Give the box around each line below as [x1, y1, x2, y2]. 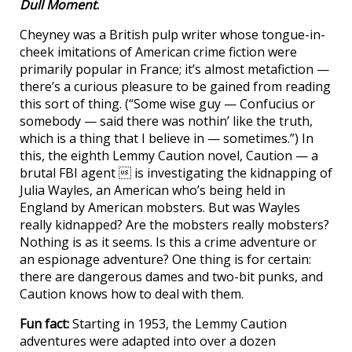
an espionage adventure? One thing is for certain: [20, 251, 311, 268]
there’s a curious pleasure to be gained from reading [20, 78, 331, 95]
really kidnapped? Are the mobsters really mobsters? [20, 216, 329, 233]
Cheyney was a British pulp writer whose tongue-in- [20, 26, 325, 43]
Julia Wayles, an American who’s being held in [20, 181, 285, 199]
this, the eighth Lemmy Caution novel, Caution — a [20, 147, 318, 164]
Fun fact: [20, 315, 69, 332]
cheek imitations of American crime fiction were [20, 43, 297, 60]
